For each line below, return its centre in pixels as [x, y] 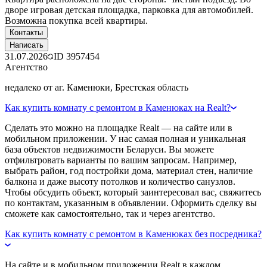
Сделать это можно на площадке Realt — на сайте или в [119, 128]
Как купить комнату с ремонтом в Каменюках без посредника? [133, 234]
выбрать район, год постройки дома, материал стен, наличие [129, 170]
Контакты [26, 32]
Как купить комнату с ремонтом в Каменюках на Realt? [118, 107]
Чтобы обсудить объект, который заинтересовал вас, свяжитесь [133, 192]
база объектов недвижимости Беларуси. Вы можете [109, 149]
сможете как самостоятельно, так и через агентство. [110, 213]
